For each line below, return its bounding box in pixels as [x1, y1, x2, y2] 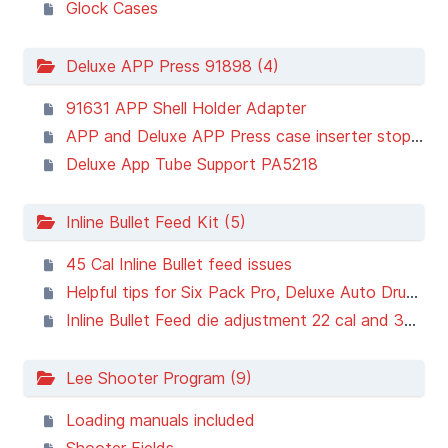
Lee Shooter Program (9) [56, 368, 252, 388]
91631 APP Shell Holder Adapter [66, 98, 306, 118]
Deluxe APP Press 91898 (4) [56, 56, 279, 76]
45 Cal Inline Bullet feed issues [66, 254, 292, 274]
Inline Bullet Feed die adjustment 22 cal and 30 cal [66, 310, 404, 330]
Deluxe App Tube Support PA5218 [66, 154, 318, 174]
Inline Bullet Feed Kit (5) [56, 212, 246, 232]
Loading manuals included [66, 410, 255, 430]
